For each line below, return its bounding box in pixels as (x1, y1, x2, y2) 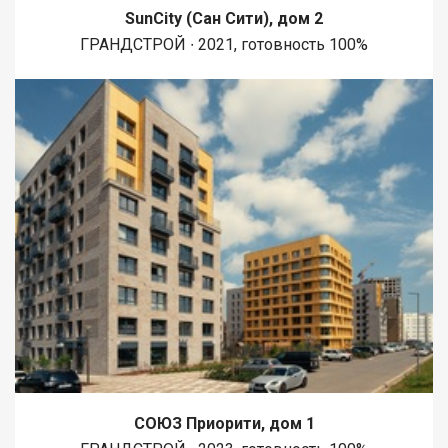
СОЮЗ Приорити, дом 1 (133, 414, 315, 434)
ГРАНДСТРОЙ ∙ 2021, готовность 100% (80, 34, 368, 54)
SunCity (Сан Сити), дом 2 (125, 8, 323, 28)
